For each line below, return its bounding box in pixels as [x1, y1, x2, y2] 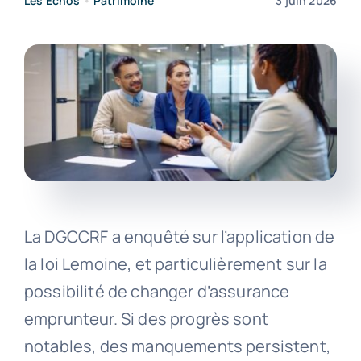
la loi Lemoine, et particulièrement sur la [23, 252, 327, 275]
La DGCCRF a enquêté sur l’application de [23, 225, 335, 247]
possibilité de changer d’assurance [23, 280, 290, 302]
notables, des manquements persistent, [23, 334, 330, 357]
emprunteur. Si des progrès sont [23, 307, 268, 330]
